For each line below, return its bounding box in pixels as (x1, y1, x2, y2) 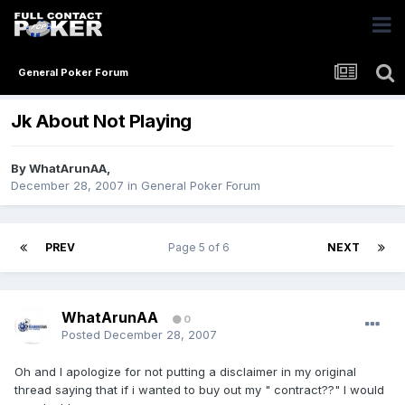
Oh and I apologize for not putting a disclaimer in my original (14, 364, 356, 380)
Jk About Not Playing (11, 110, 192, 133)
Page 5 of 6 (167, 240, 235, 255)
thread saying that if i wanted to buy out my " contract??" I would (14, 382, 384, 398)
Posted (61, 327, 104, 343)
